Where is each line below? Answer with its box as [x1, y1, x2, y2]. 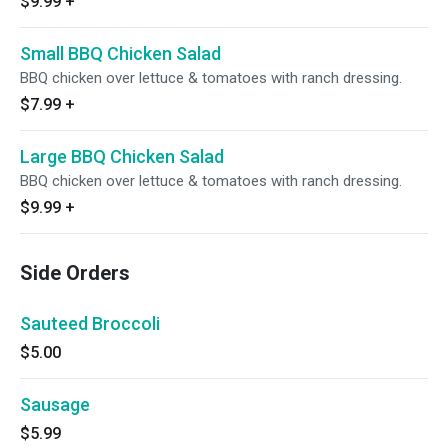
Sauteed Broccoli [20, 313, 160, 334]
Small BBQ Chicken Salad [20, 43, 221, 64]
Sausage [20, 394, 90, 415]
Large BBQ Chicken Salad [20, 146, 224, 167]
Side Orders [20, 261, 130, 285]
